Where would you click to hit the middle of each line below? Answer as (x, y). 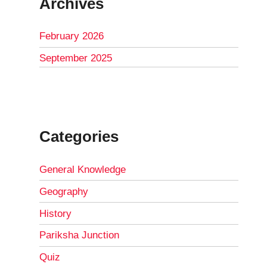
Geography (64, 191)
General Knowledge (83, 170)
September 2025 (76, 58)
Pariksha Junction (80, 235)
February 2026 (72, 36)
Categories (79, 137)
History (56, 213)
